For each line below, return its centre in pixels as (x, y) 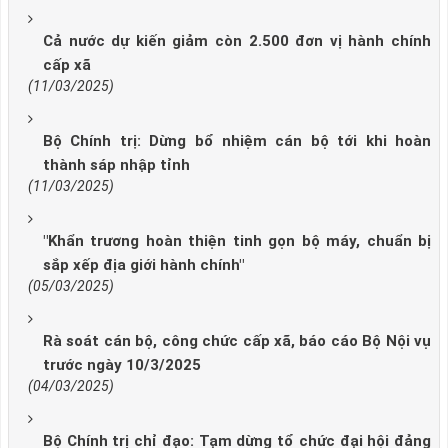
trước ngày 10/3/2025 (122, 365)
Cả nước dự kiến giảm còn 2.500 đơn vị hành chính (237, 41)
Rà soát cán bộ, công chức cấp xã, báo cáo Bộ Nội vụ (237, 341)
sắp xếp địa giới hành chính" (143, 265)
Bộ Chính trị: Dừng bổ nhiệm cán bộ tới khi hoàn (237, 141)
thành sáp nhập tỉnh (116, 165)
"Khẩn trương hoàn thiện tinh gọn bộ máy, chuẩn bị (237, 241)
